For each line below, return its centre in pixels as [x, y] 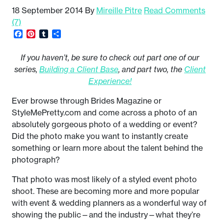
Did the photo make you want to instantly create [100, 136]
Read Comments [175, 10]
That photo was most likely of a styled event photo [104, 179]
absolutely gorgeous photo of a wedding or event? [105, 124]
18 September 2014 [47, 10]
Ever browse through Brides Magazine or [87, 100]
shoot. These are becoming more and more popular [106, 191]
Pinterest [52, 34]
